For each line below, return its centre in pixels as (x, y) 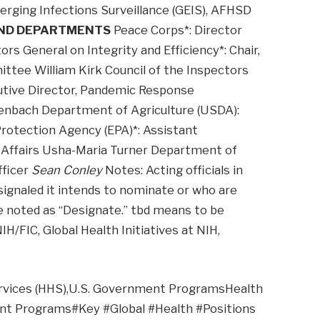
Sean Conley (67, 170)
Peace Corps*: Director (177, 30)
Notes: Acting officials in (173, 170)
